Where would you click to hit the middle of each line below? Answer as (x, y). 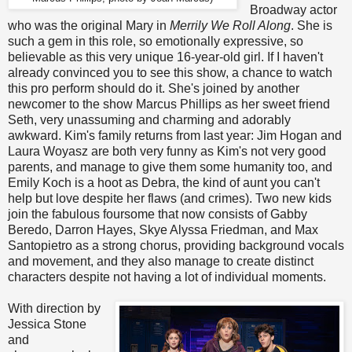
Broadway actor (293, 10)
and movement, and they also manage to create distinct (161, 262)
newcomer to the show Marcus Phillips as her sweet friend (169, 104)
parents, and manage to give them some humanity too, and (170, 167)
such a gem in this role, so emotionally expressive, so (156, 42)
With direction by (54, 309)
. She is (312, 26)
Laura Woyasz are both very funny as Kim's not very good (167, 152)
